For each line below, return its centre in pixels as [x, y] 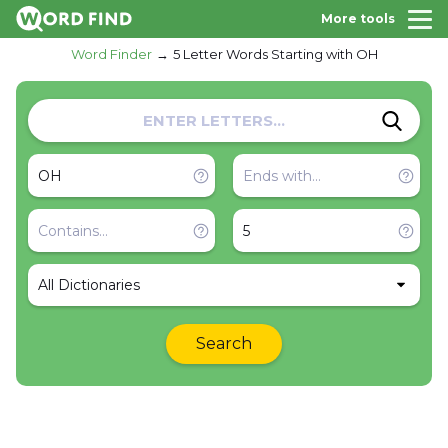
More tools [358, 18]
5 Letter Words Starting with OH [275, 54]
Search [224, 343]
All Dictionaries [89, 285]
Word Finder [111, 54]
